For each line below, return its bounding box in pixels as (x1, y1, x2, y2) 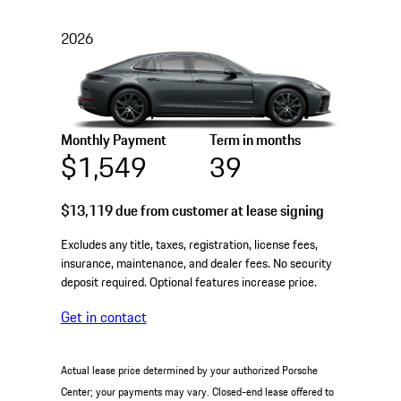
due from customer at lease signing (112, 200, 324, 222)
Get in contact (60, 306, 147, 328)
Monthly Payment (60, 129, 166, 151)
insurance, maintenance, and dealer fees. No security (60, 253, 331, 274)
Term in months (209, 129, 301, 151)
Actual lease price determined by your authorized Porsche (60, 361, 318, 379)
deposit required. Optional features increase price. (60, 272, 317, 293)
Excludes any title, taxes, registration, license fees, (60, 235, 318, 255)
